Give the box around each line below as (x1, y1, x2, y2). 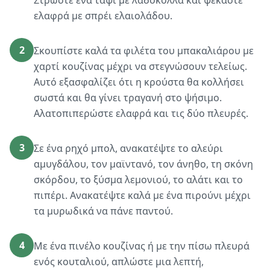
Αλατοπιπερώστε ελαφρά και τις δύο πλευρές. (34, 107, 248, 120)
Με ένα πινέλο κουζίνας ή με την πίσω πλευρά (34, 239, 250, 253)
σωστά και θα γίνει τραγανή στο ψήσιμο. (34, 91, 222, 104)
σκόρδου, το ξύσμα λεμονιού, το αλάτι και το (34, 173, 243, 186)
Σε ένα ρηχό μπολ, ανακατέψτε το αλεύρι (34, 142, 223, 155)
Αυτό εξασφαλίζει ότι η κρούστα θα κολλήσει (34, 75, 244, 89)
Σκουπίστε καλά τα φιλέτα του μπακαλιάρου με (34, 44, 254, 57)
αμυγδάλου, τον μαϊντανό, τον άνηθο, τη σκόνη (34, 157, 253, 171)
